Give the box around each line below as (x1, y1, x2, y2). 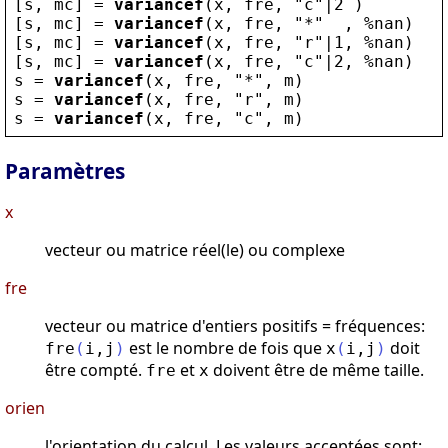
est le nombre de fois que (125, 337, 326, 360)
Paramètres (5, 157, 125, 186)
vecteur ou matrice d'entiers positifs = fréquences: (45, 315, 425, 338)
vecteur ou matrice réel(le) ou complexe (45, 239, 345, 262)
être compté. (45, 359, 146, 382)
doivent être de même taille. (209, 359, 424, 382)
